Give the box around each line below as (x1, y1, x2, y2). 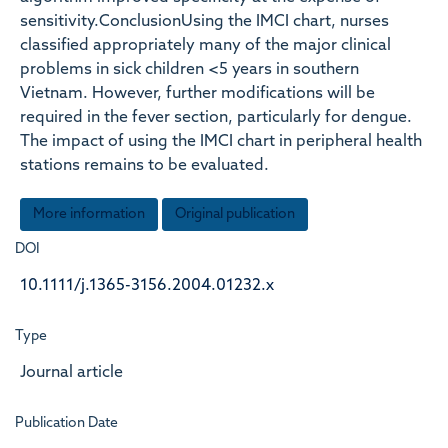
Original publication (175, 206, 295, 222)
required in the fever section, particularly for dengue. (20, 110, 412, 126)
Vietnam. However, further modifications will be (20, 86, 375, 102)
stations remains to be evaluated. (20, 158, 269, 174)
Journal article (20, 364, 123, 381)
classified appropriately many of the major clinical (20, 38, 391, 54)
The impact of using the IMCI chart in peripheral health (20, 134, 422, 150)
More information (33, 206, 145, 222)
